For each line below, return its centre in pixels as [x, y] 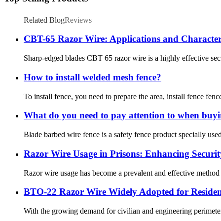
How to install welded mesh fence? [92, 77]
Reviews [78, 20]
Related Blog [44, 20]
